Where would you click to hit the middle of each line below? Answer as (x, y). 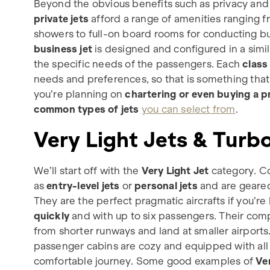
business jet (63, 49)
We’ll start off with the (87, 170)
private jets (61, 18)
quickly (52, 215)
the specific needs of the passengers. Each (138, 64)
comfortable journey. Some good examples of (145, 261)
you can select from (188, 109)
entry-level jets (84, 185)
